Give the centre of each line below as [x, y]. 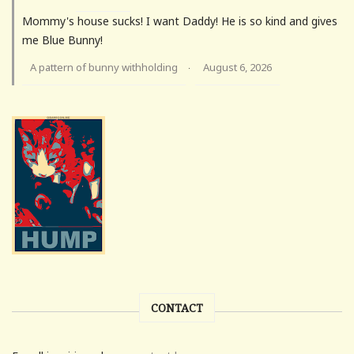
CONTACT [177, 308]
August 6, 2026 [237, 68]
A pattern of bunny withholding [104, 68]
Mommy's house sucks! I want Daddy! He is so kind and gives [180, 21]
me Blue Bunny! [62, 40]
